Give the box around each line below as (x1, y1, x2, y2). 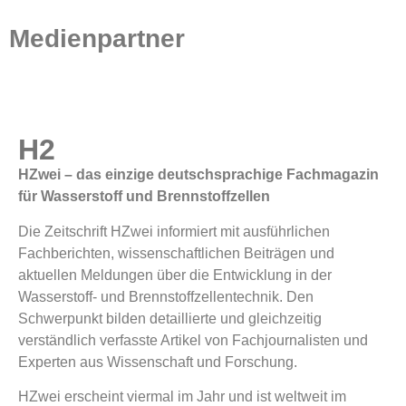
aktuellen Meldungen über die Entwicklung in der (18, 266, 332, 283)
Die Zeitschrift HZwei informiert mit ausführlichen (18, 223, 330, 239)
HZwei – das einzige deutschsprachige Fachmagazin (18, 167, 379, 183)
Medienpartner (9, 24, 185, 53)
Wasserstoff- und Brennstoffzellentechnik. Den (18, 288, 314, 304)
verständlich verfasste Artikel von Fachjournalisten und (18, 332, 368, 348)
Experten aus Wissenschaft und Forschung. (18, 353, 297, 370)
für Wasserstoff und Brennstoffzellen (18, 188, 270, 205)
